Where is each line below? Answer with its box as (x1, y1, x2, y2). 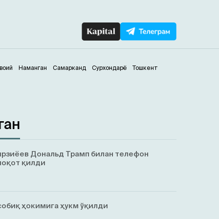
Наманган (19, 65, 47, 71)
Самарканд (53, 65, 86, 71)
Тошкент (132, 65, 158, 71)
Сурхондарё (92, 65, 127, 71)
